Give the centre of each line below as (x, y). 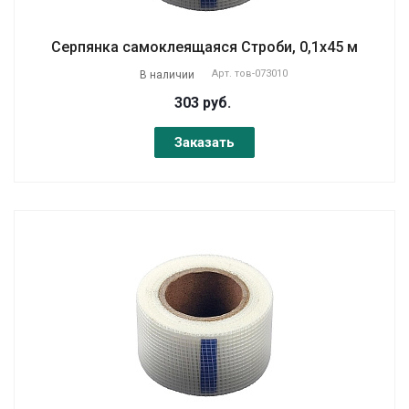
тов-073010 (261, 73)
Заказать (204, 142)
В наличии (167, 74)
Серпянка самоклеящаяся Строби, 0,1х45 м (204, 47)
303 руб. (202, 102)
